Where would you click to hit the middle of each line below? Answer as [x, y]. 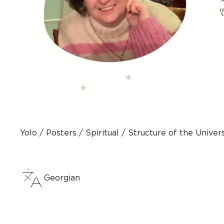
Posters [61, 133]
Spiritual [102, 133]
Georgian [62, 178]
